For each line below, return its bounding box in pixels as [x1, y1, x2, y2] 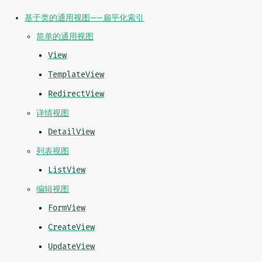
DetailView [48, 127, 95, 137]
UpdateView [48, 242, 95, 252]
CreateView [48, 222, 95, 233]
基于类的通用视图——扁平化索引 [25, 13, 144, 23]
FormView [48, 203, 86, 213]
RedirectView [48, 89, 105, 99]
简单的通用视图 [36, 32, 94, 42]
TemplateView [48, 70, 105, 80]
